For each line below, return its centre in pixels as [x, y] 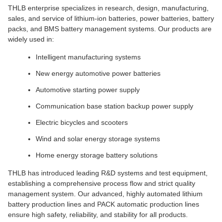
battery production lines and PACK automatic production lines [104, 204]
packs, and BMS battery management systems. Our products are [110, 29]
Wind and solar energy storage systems [98, 139]
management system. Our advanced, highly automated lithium [105, 194]
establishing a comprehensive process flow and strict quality [102, 183]
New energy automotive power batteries [98, 73]
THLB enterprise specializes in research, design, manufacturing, [108, 8]
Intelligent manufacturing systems [88, 57]
